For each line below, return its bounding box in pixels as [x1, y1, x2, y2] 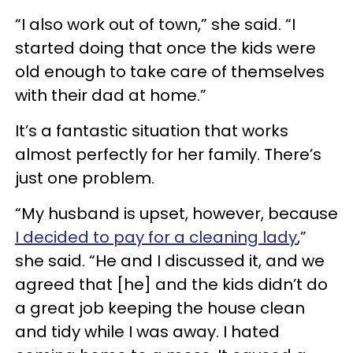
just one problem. [15, 167, 154, 189]
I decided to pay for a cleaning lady [15, 226, 297, 248]
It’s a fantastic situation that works [15, 120, 288, 142]
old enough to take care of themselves [15, 61, 325, 83]
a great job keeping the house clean [15, 297, 305, 319]
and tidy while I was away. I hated [15, 321, 280, 343]
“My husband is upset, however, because [15, 203, 338, 225]
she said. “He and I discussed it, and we [15, 250, 325, 272]
